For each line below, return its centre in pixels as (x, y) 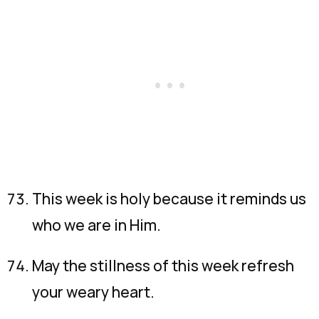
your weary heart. (93, 292)
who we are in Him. (96, 225)
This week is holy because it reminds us (169, 199)
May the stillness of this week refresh (163, 266)
